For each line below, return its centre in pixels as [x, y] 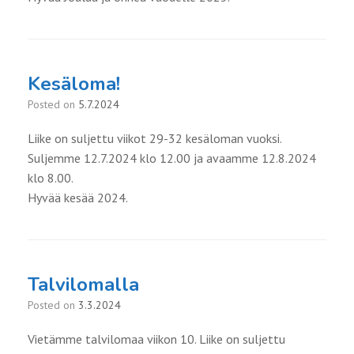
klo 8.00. [51, 178]
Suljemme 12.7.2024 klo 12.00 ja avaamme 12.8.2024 [172, 158]
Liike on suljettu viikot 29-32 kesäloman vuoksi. [154, 139]
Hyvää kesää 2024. [78, 198]
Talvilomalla [83, 285]
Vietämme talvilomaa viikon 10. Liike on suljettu [156, 339]
